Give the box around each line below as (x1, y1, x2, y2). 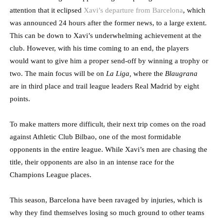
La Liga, (106, 70, 133, 78)
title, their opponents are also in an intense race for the (10, 158, 174, 166)
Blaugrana (165, 70, 198, 78)
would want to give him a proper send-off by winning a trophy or (10, 57, 208, 65)
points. (10, 95, 30, 103)
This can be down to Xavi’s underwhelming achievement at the (10, 32, 201, 40)
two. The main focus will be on (10, 70, 106, 78)
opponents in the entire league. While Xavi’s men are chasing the (10, 145, 207, 154)
